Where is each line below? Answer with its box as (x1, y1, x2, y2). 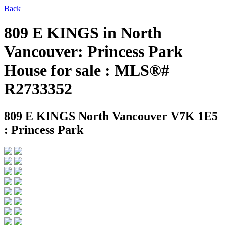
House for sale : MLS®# (4, 61, 169, 80)
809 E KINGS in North (4, 24, 162, 42)
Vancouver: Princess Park (4, 42, 183, 61)
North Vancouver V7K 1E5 (78, 109, 218, 123)
